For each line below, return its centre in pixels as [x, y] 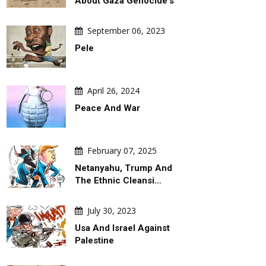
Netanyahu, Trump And [123, 168]
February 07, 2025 [122, 151]
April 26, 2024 [113, 91]
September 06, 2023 [126, 31]
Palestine [94, 240]
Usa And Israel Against [122, 228]
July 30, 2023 [112, 210]
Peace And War [107, 108]
